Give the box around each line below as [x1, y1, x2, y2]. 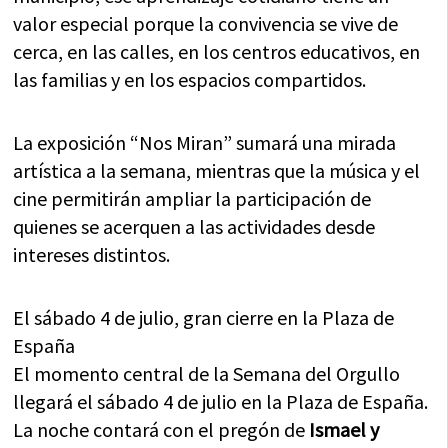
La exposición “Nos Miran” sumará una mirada [13, 130, 397, 155]
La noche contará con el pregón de [13, 417, 310, 442]
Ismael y [309, 417, 380, 442]
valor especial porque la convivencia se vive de [13, 11, 399, 36]
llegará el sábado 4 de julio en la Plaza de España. [13, 389, 429, 414]
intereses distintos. [13, 242, 171, 267]
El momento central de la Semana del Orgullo [13, 361, 401, 386]
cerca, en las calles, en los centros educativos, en [13, 39, 421, 64]
